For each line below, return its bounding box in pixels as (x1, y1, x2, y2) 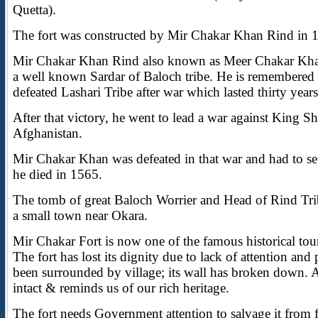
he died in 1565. (13, 167, 102, 182)
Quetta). (13, 2, 56, 17)
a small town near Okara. (13, 208, 148, 223)
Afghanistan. (13, 126, 82, 141)
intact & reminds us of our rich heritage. (13, 280, 229, 295)
